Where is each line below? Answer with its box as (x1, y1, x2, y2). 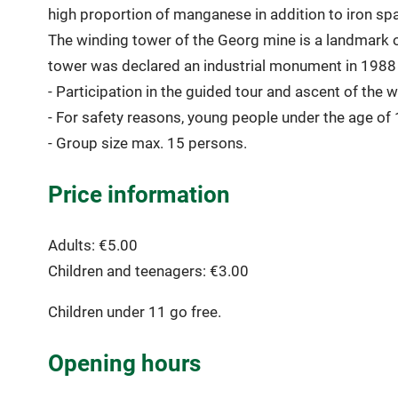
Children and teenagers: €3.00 (47, 261, 249, 280)
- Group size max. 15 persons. (47, 134, 247, 153)
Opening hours (47, 349, 201, 377)
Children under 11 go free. (47, 303, 221, 322)
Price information (47, 180, 230, 208)
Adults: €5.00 (47, 235, 138, 254)
